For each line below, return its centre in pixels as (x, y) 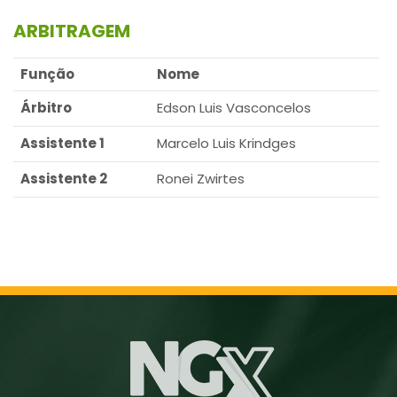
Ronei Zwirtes (201, 179)
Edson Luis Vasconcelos (234, 108)
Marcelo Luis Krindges (226, 143)
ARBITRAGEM (72, 31)
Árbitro (46, 108)
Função (47, 74)
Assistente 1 (62, 143)
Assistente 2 (64, 179)
